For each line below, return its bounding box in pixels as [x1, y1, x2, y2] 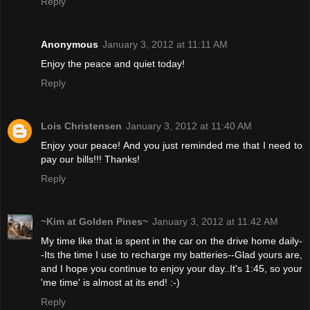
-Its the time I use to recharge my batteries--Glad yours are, [41, 249, 302, 261]
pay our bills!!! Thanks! [41, 154, 140, 165]
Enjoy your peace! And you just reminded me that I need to [41, 140, 302, 152]
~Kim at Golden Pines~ [41, 216, 148, 228]
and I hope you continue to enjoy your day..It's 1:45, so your [41, 263, 302, 275]
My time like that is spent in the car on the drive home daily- [41, 235, 302, 247]
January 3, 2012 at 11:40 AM [126, 120, 252, 132]
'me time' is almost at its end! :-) [41, 277, 180, 289]
